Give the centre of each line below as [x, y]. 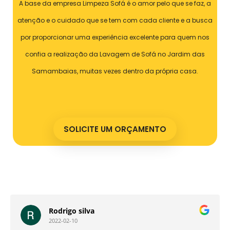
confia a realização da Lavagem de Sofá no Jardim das [115, 54]
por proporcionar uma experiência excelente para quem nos [115, 37]
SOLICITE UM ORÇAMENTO [115, 129]
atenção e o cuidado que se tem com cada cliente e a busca [115, 20]
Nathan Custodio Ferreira [95, 211]
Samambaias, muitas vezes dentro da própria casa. [115, 71]
